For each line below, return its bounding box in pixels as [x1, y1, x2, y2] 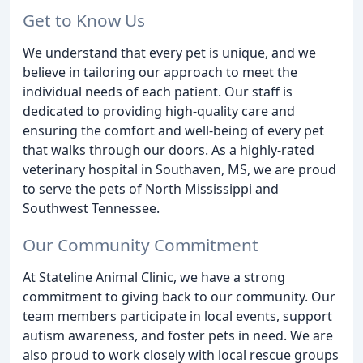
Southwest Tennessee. [23, 199, 160, 218]
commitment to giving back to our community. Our [23, 287, 335, 305]
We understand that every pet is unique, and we [23, 44, 316, 62]
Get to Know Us [23, 9, 145, 32]
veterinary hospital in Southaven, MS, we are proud [23, 160, 336, 179]
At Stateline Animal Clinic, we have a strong [23, 267, 285, 286]
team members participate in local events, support [23, 306, 332, 325]
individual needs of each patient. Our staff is [23, 83, 293, 101]
